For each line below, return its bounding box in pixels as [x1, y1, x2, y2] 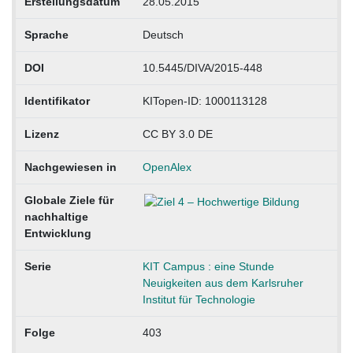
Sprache [24, 28, 69, 42]
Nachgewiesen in [24, 161, 117, 174]
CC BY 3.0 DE [142, 128, 213, 141]
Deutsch [142, 28, 184, 42]
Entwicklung [24, 227, 91, 240]
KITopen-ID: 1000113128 [142, 95, 267, 108]
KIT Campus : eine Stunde [142, 260, 274, 273]
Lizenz [24, 128, 59, 141]
